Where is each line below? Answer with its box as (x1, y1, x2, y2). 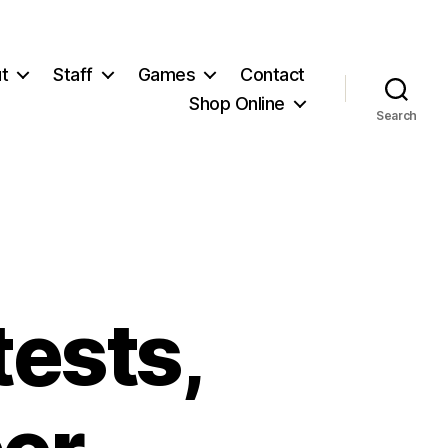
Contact (240, 63, 305, 85)
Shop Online (189, 92, 285, 114)
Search (375, 107, 418, 123)
